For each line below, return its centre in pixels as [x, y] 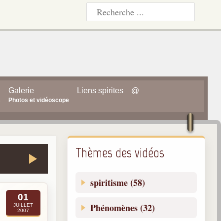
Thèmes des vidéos [120, 153]
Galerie [21, 91]
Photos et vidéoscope [38, 100]
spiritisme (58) [117, 183]
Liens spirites [100, 91]
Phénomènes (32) [122, 208]
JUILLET [23, 205]
